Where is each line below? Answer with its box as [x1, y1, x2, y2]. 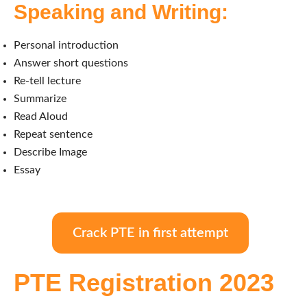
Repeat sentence [14, 128, 93, 140]
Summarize [14, 93, 66, 104]
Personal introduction [14, 39, 119, 51]
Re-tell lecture [14, 75, 81, 86]
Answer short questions [14, 57, 128, 69]
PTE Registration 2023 [14, 268, 274, 297]
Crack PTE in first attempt [72, 225, 228, 240]
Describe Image [14, 146, 87, 158]
